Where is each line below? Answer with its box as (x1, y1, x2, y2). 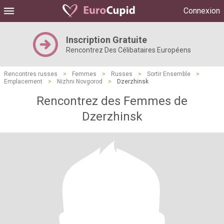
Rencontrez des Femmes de (36, 94, 187, 108)
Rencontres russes (4, 70, 57, 77)
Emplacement (4, 78, 42, 85)
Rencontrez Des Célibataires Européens (66, 46, 191, 54)
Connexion (183, 6, 220, 15)
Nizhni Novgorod (57, 78, 102, 85)
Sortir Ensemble (147, 70, 190, 77)
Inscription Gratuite (66, 34, 147, 45)
